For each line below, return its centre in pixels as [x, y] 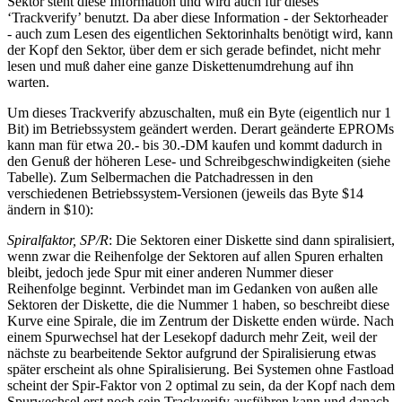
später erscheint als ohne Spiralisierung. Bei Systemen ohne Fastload [201, 370]
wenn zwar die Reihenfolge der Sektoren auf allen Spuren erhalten [195, 257]
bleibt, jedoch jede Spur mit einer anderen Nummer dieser [170, 273]
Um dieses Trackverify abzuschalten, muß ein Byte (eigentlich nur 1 [199, 113]
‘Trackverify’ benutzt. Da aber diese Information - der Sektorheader [197, 18]
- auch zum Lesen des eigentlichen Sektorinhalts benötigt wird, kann [200, 34]
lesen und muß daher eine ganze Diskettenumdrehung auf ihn [180, 66]
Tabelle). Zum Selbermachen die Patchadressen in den [160, 178]
